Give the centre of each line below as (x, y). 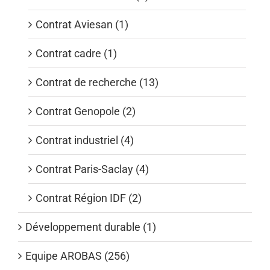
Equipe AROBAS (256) (77, 256)
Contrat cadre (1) (76, 53)
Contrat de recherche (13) (97, 82)
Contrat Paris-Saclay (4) (92, 169)
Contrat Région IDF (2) (89, 198)
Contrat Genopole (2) (86, 111)
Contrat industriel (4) (85, 140)
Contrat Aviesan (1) (82, 24)
